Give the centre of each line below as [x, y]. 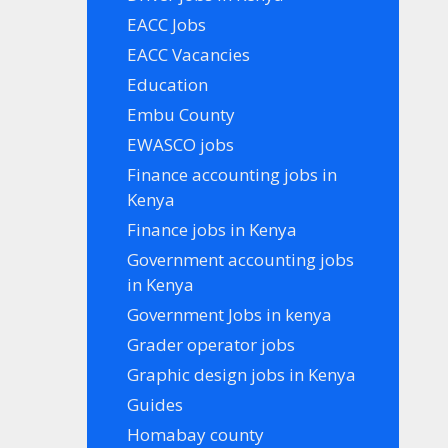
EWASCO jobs [181, 144]
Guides [155, 404]
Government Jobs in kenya [230, 314]
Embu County [181, 114]
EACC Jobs [167, 24]
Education [168, 84]
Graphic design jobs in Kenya [242, 374]
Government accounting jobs [241, 259]
